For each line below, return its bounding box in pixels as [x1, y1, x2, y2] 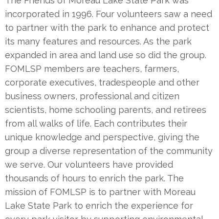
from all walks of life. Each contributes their [5, 118, 187, 129]
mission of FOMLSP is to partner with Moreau [5, 186, 196, 197]
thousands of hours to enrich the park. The [5, 173, 184, 183]
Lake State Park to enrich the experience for [5, 200, 193, 211]
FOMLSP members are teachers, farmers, [5, 63, 179, 74]
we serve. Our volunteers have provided [5, 159, 173, 170]
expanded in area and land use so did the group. [5, 49, 206, 60]
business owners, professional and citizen [5, 90, 179, 101]
